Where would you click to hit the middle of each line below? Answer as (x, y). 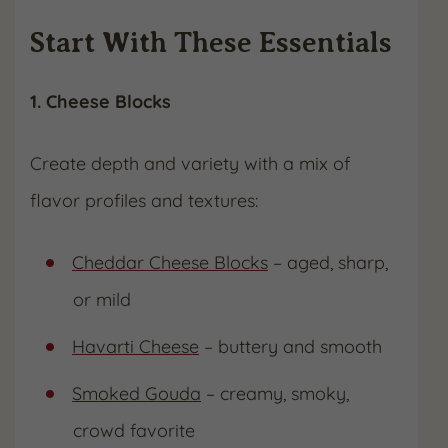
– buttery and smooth (290, 346)
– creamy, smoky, (275, 393)
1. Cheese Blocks (100, 101)
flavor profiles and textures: (144, 200)
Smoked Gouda (136, 393)
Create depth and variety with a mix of (190, 163)
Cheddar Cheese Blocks (170, 262)
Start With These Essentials (211, 42)
